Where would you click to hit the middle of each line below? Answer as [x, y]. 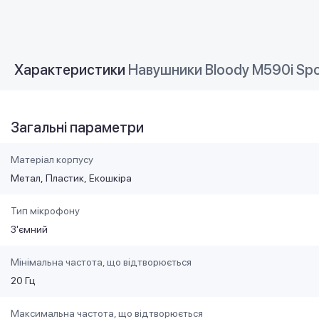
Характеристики [71, 69]
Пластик [65, 178]
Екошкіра [110, 178]
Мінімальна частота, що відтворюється [101, 262]
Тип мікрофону [45, 210]
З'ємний [29, 229]
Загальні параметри [77, 127]
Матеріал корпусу [52, 159]
